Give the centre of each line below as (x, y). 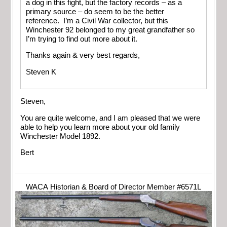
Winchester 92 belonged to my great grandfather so (110, 30)
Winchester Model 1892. (60, 136)
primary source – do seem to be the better (95, 11)
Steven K (41, 72)
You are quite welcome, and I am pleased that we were (110, 118)
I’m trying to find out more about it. (82, 39)
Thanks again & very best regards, (83, 55)
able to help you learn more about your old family (100, 127)
